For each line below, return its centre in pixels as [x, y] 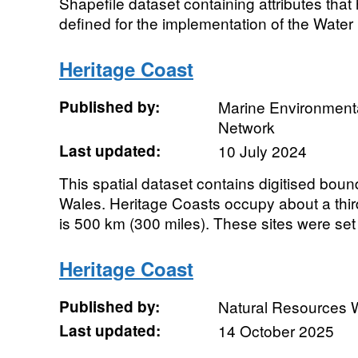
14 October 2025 [276, 330]
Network [246, 127]
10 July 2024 [262, 151]
